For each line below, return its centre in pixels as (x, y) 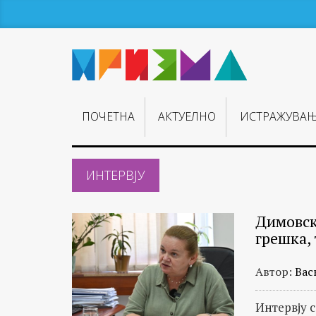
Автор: (275, 272)
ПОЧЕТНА (109, 117)
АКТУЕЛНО (187, 117)
